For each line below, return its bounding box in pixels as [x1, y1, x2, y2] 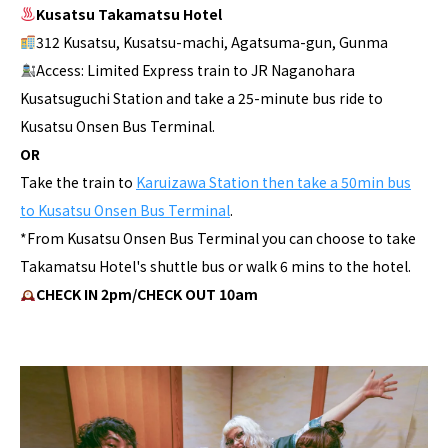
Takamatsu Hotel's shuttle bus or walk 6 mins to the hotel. [20, 256, 411, 276]
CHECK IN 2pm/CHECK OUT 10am [35, 284, 258, 304]
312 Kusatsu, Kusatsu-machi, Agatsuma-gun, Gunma [35, 32, 388, 52]
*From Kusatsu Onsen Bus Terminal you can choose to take [20, 228, 416, 248]
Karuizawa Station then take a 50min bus [136, 172, 411, 192]
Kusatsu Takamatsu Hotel [35, 4, 222, 24]
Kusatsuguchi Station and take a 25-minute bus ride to [20, 88, 383, 108]
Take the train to [20, 172, 136, 192]
